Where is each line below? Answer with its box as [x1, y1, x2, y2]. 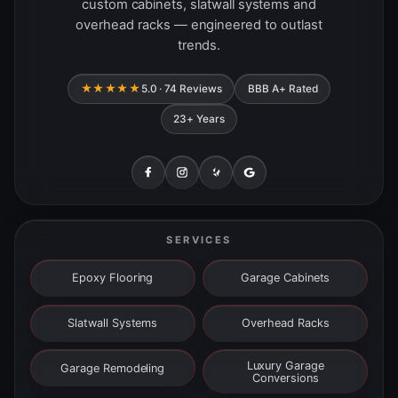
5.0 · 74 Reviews [140, 82, 222, 95]
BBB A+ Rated [248, 82, 318, 95]
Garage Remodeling [60, 361, 165, 375]
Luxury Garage [246, 358, 324, 372]
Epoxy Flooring [72, 271, 154, 285]
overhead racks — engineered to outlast [76, 17, 322, 34]
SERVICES [166, 234, 232, 247]
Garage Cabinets [241, 271, 330, 285]
